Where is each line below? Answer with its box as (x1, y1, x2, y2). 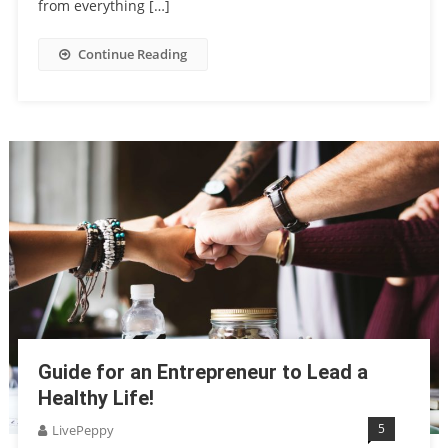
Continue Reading (77, 44, 187, 63)
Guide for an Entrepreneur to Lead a (37, 360, 368, 385)
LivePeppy (51, 421, 114, 440)
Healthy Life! (37, 386, 154, 411)
